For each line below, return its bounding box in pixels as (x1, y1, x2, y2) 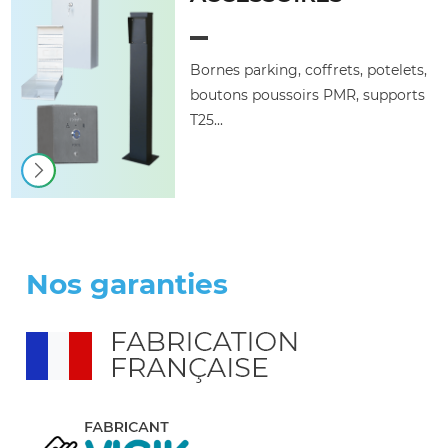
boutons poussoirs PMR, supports (190, 86, 426, 104)
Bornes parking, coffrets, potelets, (190, 61, 428, 79)
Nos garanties (26, 267, 229, 301)
